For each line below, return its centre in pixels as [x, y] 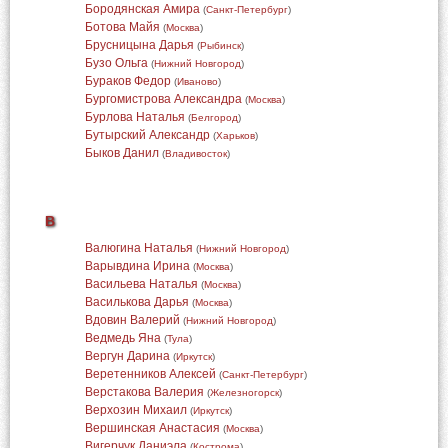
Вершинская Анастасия [152, 428]
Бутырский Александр [147, 135]
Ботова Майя [122, 27]
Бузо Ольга [116, 63]
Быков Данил [121, 153]
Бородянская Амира [142, 9]
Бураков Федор [127, 81]
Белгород [214, 117]
